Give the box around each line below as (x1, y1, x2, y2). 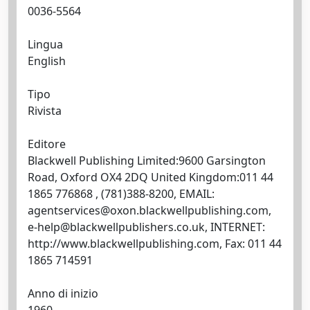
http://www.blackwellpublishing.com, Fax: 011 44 (28, 236, 282, 251)
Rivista (28, 103, 62, 118)
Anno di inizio (28, 286, 98, 301)
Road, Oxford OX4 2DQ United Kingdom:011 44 (28, 170, 273, 185)
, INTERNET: (205, 219, 265, 235)
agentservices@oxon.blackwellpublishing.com (28, 203, 268, 218)
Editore (28, 136, 66, 152)
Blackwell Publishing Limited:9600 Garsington (28, 153, 266, 168)
